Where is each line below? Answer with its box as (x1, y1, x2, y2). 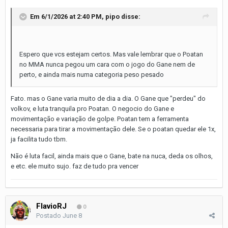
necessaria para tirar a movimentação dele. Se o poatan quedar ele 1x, (11, 125, 216, 133)
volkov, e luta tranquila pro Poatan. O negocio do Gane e (11, 104, 174, 112)
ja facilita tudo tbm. (11, 135, 67, 143)
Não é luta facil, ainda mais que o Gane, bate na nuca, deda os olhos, (11, 152, 213, 160)
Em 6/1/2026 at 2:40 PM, (30, 12, 105, 20)
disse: (120, 12, 140, 20)
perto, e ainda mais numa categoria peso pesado (19, 70, 165, 78)
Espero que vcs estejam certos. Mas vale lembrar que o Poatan (19, 50, 203, 58)
